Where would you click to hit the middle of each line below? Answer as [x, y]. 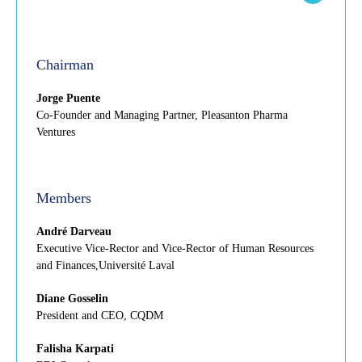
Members [64, 198]
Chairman [65, 64]
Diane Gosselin [72, 298]
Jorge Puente [68, 98]
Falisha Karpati [75, 348]
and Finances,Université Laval [105, 265]
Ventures [56, 132]
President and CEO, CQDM [100, 315]
